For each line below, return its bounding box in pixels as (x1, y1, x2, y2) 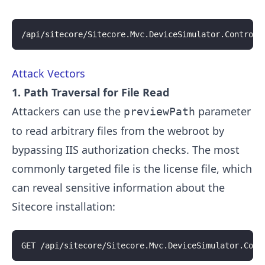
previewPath (124, 105, 195, 118)
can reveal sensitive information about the (12, 180, 225, 195)
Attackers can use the (12, 104, 124, 118)
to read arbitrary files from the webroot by (12, 123, 224, 138)
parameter (195, 104, 251, 118)
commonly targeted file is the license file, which (12, 161, 252, 176)
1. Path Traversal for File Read (12, 85, 169, 99)
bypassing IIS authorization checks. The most (12, 142, 240, 157)
